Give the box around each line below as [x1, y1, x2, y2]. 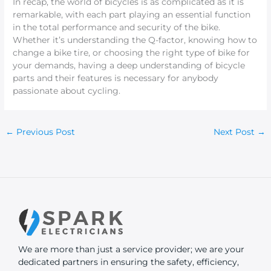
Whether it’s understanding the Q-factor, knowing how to [13, 35, 258, 45]
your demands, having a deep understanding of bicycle [13, 60, 246, 71]
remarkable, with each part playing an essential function [13, 10, 251, 20]
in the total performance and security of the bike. [13, 22, 221, 33]
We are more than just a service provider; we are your [18, 244, 244, 254]
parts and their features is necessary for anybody [13, 73, 219, 83]
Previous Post [14, 127, 76, 137]
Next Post [213, 127, 257, 137]
